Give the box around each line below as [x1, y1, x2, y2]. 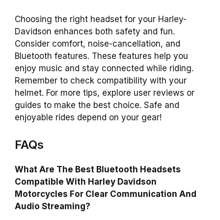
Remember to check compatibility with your [15, 75, 187, 85]
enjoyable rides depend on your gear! [15, 112, 162, 122]
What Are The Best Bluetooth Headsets [15, 165, 181, 175]
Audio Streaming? [15, 201, 90, 212]
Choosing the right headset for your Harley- [15, 14, 187, 24]
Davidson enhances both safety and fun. [15, 26, 175, 36]
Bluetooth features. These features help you [15, 51, 188, 61]
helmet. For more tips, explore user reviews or [15, 87, 194, 98]
